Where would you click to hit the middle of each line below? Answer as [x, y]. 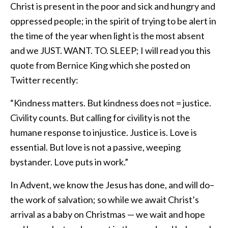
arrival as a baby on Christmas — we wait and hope [108, 215]
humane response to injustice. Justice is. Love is [104, 133]
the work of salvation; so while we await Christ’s [105, 200]
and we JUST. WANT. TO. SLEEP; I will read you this [110, 51]
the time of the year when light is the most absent [107, 36]
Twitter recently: [44, 80]
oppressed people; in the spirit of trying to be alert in [113, 21]
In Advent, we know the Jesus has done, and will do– [112, 185]
